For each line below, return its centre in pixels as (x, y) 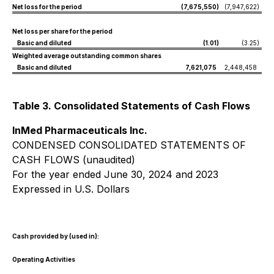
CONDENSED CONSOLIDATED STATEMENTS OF (129, 145)
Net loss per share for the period (62, 31)
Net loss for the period (47, 7)
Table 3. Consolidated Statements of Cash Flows (131, 106)
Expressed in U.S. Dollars (71, 189)
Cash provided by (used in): (56, 236)
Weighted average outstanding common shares (87, 56)
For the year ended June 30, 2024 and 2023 (115, 174)
